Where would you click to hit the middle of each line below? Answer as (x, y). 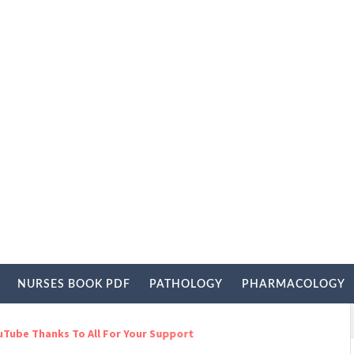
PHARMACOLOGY (294, 284)
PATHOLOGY (186, 284)
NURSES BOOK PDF (74, 284)
